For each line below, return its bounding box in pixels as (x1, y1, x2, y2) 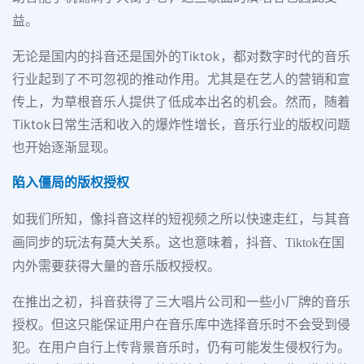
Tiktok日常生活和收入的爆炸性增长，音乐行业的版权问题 (12, 115, 350, 132)
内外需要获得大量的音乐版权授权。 (12, 258, 220, 273)
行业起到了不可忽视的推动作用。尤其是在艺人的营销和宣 (12, 70, 350, 87)
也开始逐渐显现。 (12, 138, 116, 155)
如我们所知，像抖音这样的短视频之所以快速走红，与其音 (12, 211, 350, 226)
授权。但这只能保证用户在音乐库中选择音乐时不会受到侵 (12, 315, 350, 332)
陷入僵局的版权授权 (12, 175, 129, 189)
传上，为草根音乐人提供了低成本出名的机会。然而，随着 (12, 93, 350, 110)
